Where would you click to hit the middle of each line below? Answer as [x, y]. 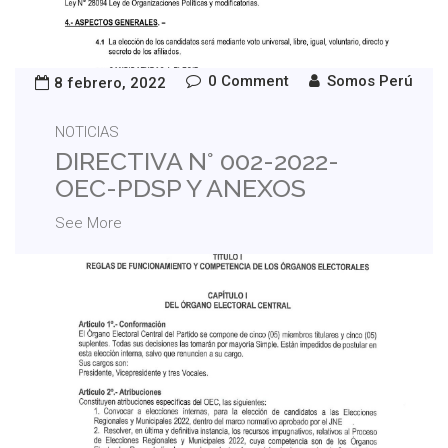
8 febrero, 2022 [110, 82]
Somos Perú [370, 80]
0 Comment [248, 80]
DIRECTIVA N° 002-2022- [197, 160]
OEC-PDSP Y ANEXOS [180, 187]
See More [88, 222]
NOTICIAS [87, 131]
